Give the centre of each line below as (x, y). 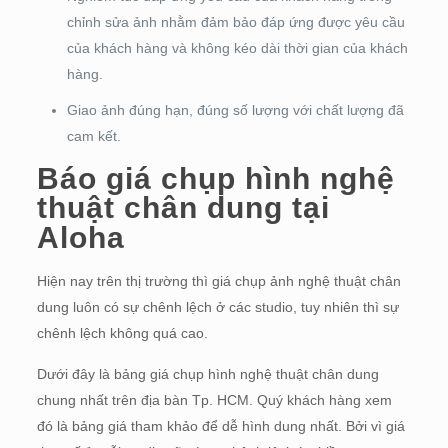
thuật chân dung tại (183, 207)
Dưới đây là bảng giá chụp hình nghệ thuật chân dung (207, 374)
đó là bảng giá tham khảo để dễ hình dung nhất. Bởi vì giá (220, 426)
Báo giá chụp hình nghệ (215, 178)
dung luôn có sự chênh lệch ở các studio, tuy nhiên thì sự (217, 307)
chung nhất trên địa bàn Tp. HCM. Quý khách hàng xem (214, 400)
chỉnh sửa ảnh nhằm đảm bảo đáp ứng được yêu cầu (235, 22)
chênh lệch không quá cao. (124, 333)
